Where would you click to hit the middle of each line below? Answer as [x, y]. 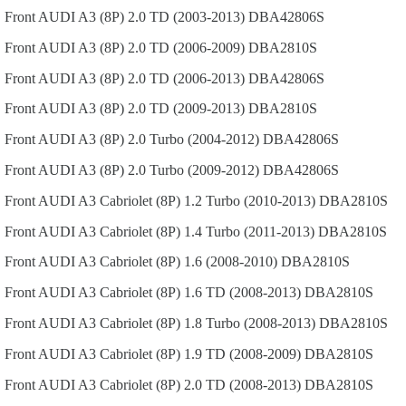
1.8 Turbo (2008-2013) [250, 323]
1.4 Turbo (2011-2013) [249, 231]
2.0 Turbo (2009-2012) [193, 169]
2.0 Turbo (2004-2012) [193, 140]
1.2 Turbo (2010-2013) [250, 200]
